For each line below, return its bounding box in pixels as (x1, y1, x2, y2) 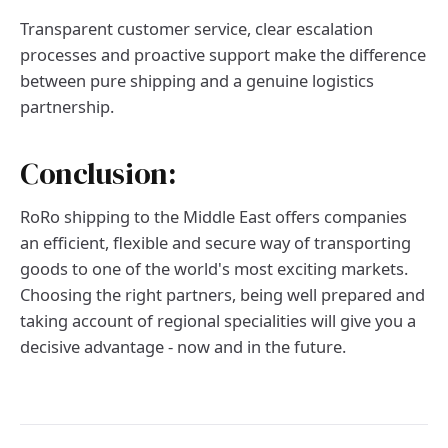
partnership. (20, 95, 114, 119)
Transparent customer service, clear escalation (20, 17, 373, 41)
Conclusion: (20, 153, 177, 195)
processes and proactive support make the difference (20, 43, 426, 67)
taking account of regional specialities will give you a (20, 309, 416, 333)
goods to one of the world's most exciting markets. (20, 257, 408, 281)
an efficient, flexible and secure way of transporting (20, 231, 411, 255)
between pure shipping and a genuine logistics (20, 69, 374, 93)
